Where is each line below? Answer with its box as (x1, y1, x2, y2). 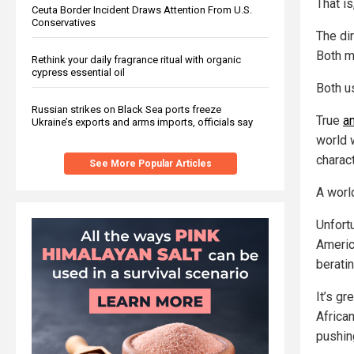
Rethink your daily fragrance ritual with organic (32, 53, 241, 66)
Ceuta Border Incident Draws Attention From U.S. (32, 3, 252, 16)
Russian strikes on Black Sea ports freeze (32, 103, 221, 115)
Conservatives (32, 16, 96, 28)
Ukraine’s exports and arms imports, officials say (32, 115, 253, 128)
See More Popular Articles (88, 157, 212, 169)
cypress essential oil (32, 66, 125, 78)
